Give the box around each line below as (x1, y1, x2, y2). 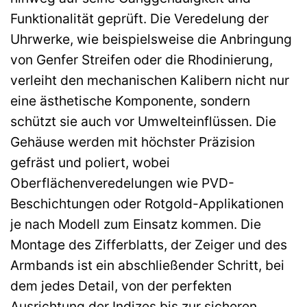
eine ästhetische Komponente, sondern (10, 92, 250, 109)
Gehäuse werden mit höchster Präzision (10, 133, 255, 150)
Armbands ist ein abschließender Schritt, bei (10, 256, 284, 273)
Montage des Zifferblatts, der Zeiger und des (10, 236, 287, 253)
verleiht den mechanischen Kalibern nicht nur (10, 71, 289, 88)
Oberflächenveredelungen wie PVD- (10, 174, 234, 191)
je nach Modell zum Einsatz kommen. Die (10, 215, 261, 232)
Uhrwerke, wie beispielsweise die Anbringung (10, 30, 292, 47)
